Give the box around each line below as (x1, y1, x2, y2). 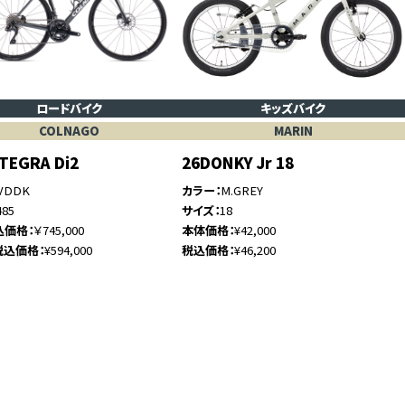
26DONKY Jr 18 (181, 152, 294, 174)
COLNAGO (39, 122, 100, 140)
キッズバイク (260, 99, 326, 118)
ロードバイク (36, 99, 103, 118)
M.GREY (220, 182, 263, 200)
